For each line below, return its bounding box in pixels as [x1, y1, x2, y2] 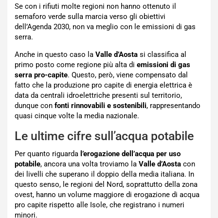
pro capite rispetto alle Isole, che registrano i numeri [15, 200, 184, 210]
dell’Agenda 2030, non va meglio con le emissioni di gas [15, 22, 196, 32]
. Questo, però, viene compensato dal [68, 71, 188, 80]
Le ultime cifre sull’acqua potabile [15, 129, 194, 144]
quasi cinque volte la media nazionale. [15, 111, 139, 121]
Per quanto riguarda [15, 149, 80, 159]
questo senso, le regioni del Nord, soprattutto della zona [15, 180, 198, 189]
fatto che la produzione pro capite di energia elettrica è [15, 81, 192, 90]
